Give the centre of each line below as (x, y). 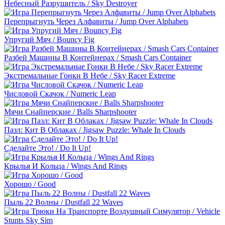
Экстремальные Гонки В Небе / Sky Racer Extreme (90, 75)
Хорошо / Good (30, 184)
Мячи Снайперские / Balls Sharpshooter (70, 111)
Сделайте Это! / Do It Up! (47, 148)
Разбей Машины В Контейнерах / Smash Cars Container (98, 57)
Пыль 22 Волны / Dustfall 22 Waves (64, 202)
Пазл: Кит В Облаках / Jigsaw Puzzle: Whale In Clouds (95, 130)
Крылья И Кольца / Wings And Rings (66, 166)
